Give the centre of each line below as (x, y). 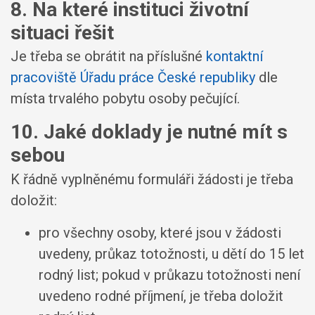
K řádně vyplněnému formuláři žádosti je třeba (152, 179)
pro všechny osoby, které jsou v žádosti (160, 232)
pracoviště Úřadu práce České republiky (133, 77)
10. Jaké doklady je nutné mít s (149, 132)
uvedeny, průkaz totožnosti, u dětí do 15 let (172, 253)
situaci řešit (62, 32)
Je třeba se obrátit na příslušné (108, 56)
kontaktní (234, 56)
